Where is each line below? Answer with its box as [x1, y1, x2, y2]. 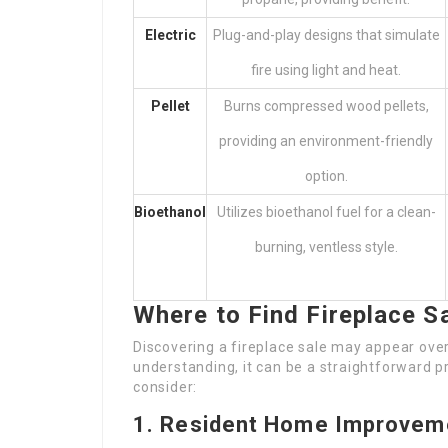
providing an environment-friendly [219, 133, 433, 149]
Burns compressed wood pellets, [223, 98, 429, 114]
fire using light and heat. [251, 62, 401, 78]
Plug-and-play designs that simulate [212, 27, 440, 43]
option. [304, 168, 348, 184]
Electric [144, 27, 196, 43]
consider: [133, 379, 198, 395]
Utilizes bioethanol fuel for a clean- [216, 204, 436, 220]
